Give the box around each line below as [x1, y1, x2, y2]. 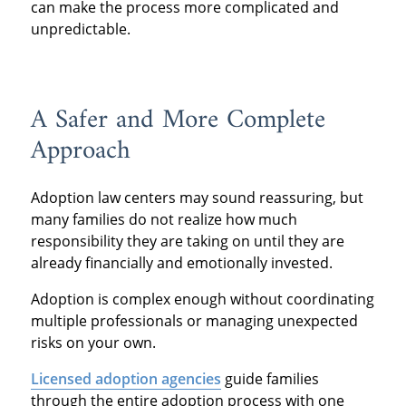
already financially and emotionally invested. [30, 252, 333, 273]
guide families [220, 368, 319, 389]
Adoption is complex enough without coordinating [30, 288, 374, 309]
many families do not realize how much [30, 208, 297, 229]
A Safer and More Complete [30, 98, 325, 144]
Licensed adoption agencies [30, 368, 221, 389]
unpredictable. [30, 19, 130, 40]
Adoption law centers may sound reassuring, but [30, 187, 363, 208]
